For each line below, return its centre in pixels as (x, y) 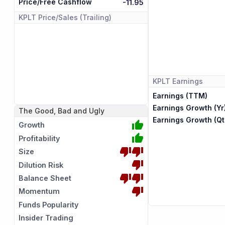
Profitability (39, 138)
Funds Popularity (49, 204)
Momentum (39, 191)
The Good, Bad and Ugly (62, 110)
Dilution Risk (41, 165)
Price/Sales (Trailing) (75, 18)
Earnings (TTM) (180, 96)
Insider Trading (46, 218)
